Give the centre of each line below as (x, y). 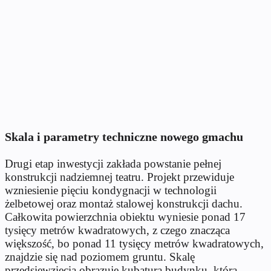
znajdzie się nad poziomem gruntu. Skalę (100, 256)
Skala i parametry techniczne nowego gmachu (124, 136)
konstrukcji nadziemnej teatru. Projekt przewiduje (119, 177)
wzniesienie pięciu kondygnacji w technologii (111, 190)
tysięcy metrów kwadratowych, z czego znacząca (117, 230)
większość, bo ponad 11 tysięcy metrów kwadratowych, (134, 243)
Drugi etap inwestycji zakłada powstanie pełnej (113, 163)
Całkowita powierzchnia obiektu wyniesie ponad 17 (125, 217)
